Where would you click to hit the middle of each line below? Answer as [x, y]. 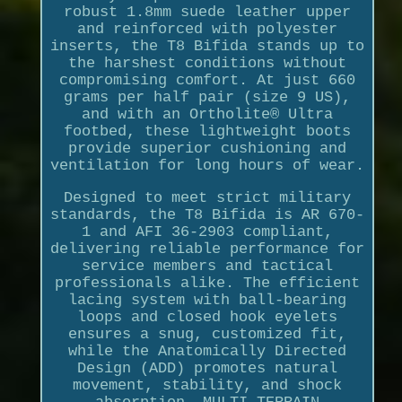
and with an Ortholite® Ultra [207, 114]
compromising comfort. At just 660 [207, 80]
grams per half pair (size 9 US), [207, 97]
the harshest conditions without [207, 63]
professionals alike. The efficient [207, 283]
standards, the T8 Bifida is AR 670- [207, 214]
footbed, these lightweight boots [207, 131]
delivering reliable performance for [207, 249]
